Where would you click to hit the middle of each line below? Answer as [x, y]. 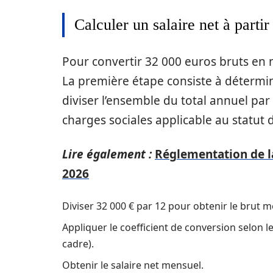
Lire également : [107, 154]
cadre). [78, 244]
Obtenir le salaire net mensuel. [133, 265]
